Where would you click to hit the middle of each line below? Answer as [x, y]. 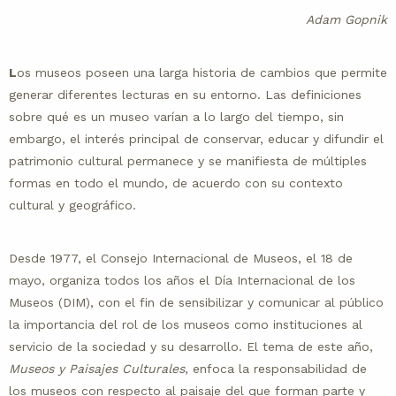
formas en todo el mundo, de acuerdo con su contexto [176, 183]
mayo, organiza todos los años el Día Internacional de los [182, 281]
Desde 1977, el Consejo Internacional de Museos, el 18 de [181, 259]
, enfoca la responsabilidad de [276, 369]
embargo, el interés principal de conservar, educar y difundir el [196, 139]
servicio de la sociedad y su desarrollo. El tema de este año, [191, 347]
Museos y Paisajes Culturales [97, 369]
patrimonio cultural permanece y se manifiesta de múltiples [188, 161]
